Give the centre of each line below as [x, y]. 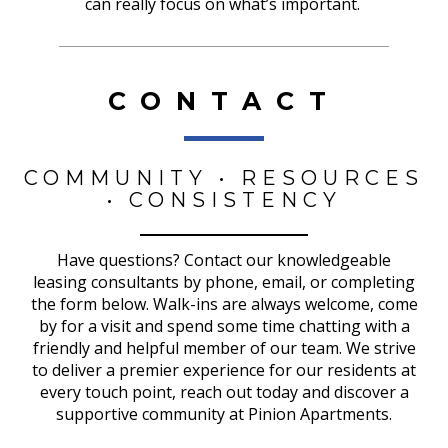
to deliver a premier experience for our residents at [224, 369]
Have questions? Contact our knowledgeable [224, 259]
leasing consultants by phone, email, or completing [224, 281]
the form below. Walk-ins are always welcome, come [224, 303]
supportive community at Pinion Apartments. [224, 413]
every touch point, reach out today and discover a [224, 391]
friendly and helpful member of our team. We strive [224, 347]
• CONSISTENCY [224, 200]
